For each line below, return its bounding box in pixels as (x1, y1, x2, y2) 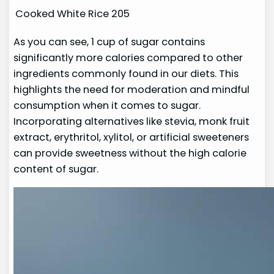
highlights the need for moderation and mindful (13, 82, 250, 97)
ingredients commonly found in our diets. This (13, 66, 239, 81)
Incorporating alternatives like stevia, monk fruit (13, 114, 250, 128)
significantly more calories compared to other (13, 50, 243, 65)
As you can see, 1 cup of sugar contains (13, 34, 206, 49)
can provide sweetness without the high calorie (13, 146, 247, 160)
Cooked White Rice (15, 7, 109, 21)
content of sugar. (13, 161, 99, 176)
